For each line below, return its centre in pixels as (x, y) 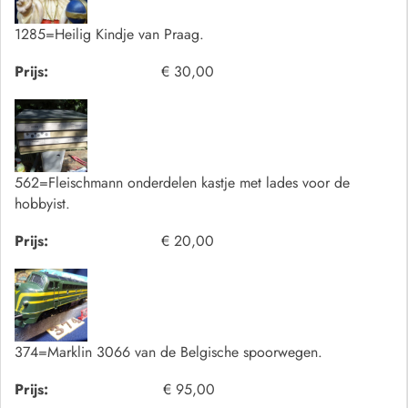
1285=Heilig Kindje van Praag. (109, 34)
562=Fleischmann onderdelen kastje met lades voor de (182, 183)
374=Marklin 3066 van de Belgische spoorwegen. (168, 352)
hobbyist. (42, 204)
